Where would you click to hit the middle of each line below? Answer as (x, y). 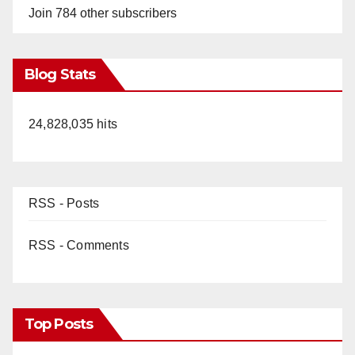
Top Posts (59, 324)
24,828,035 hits (73, 124)
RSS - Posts (64, 203)
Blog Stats (60, 74)
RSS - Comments (79, 245)
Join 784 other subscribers (103, 13)
